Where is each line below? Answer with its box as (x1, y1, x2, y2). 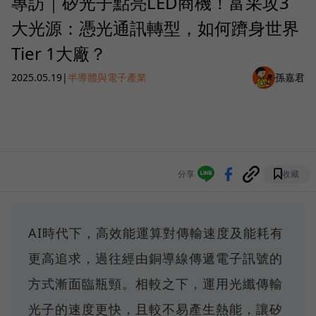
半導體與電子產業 (68, 71, 147, 85)
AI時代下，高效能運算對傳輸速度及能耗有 (28, 224, 284, 241)
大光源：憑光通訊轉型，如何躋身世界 (11, 16, 299, 39)
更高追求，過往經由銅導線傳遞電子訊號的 (28, 249, 283, 267)
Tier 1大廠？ (11, 41, 107, 65)
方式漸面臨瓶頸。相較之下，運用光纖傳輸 (28, 274, 283, 292)
